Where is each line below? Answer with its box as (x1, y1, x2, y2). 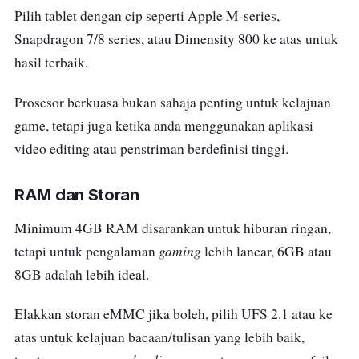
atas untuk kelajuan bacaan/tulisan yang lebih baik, (14, 327, 305, 346)
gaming (159, 240, 201, 260)
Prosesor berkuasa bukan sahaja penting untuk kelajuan (14, 92, 331, 111)
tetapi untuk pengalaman (14, 241, 159, 260)
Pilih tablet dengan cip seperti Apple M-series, (14, 6, 280, 26)
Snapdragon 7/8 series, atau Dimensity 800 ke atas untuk (14, 30, 338, 49)
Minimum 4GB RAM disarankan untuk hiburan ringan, (14, 218, 331, 237)
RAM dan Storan (14, 184, 139, 204)
